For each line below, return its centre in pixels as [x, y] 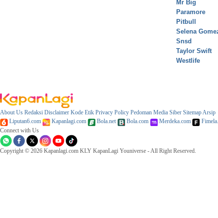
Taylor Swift [194, 51]
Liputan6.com [24, 121]
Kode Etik [82, 113]
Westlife [188, 61]
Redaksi [34, 113]
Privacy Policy [112, 113]
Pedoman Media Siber [156, 113]
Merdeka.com [174, 121]
